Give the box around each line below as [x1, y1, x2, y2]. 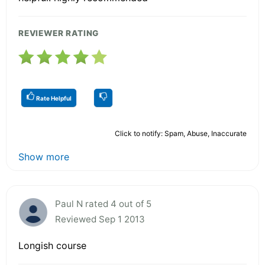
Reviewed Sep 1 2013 [55, 213, 145, 225]
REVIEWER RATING [18, 28, 99, 38]
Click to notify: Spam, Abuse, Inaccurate [115, 128, 247, 138]
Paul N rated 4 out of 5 [55, 198, 151, 209]
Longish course [18, 239, 86, 251]
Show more [18, 150, 69, 163]
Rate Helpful [35, 94, 72, 102]
